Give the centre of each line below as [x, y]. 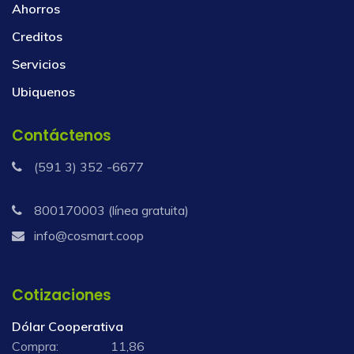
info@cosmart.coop [89, 235]
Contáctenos [62, 135]
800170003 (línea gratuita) [111, 210]
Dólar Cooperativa [68, 326]
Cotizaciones [62, 295]
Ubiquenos [43, 91]
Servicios [39, 64]
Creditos [37, 36]
